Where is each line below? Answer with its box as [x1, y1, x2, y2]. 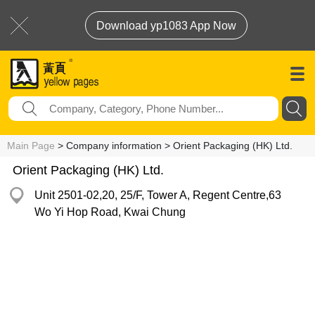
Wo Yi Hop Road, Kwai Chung [34, 206, 186, 218]
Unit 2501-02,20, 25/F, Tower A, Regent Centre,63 [34, 189, 281, 201]
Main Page [7, 140, 55, 151]
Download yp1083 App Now [96, 20, 236, 32]
